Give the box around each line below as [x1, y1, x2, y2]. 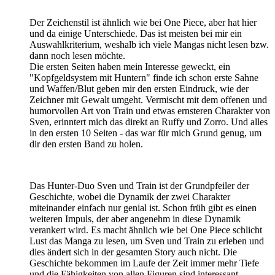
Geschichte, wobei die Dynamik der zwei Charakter [29, 191, 230, 202]
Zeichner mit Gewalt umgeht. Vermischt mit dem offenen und [29, 94, 267, 105]
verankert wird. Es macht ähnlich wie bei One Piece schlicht [29, 224, 262, 235]
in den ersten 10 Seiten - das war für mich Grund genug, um [29, 127, 261, 138]
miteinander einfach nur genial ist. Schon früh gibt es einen [29, 202, 257, 213]
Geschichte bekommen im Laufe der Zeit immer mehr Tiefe [29, 257, 259, 268]
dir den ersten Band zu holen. [29, 138, 143, 149]
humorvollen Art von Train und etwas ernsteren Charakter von [29, 105, 270, 116]
